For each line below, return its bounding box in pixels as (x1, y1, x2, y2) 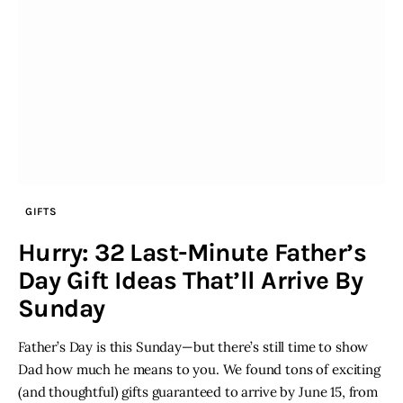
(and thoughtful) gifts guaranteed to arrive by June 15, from (18, 383, 379, 401)
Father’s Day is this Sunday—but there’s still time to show (18, 338, 369, 356)
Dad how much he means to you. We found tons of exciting (18, 361, 381, 379)
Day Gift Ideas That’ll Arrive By (18, 265, 363, 296)
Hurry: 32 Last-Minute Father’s (18, 237, 367, 268)
